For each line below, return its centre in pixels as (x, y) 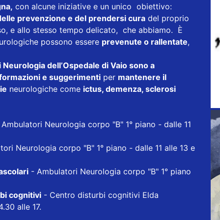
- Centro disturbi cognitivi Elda (100, 195)
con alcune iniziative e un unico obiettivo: (92, 7)
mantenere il (142, 77)
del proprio (167, 18)
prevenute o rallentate (145, 42)
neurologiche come (45, 89)
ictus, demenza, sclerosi (129, 89)
